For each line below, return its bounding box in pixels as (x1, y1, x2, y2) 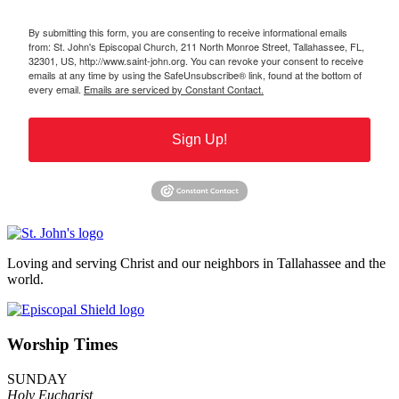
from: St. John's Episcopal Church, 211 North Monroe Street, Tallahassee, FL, (28, 39, 364, 54)
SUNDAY (7, 370, 68, 387)
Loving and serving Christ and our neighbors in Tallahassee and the (7, 256, 386, 272)
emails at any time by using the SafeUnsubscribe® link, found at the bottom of (28, 68, 362, 83)
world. (7, 272, 44, 288)
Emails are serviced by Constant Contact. (84, 82, 264, 97)
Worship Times (7, 335, 118, 354)
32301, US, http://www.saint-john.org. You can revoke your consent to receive (28, 53, 363, 69)
